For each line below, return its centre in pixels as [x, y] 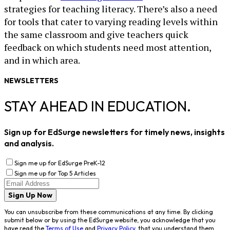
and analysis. [29, 143]
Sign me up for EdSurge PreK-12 [60, 163]
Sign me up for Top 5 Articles [55, 174]
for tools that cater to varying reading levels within [111, 22]
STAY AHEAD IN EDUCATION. [98, 106]
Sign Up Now [30, 195]
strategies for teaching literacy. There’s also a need [111, 9]
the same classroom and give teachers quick [96, 34]
